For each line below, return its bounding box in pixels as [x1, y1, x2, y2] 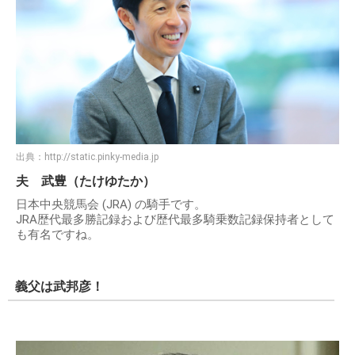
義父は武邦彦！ [15, 279, 104, 295]
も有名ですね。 [16, 227, 99, 242]
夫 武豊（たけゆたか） [16, 174, 155, 189]
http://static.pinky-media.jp [44, 151, 158, 163]
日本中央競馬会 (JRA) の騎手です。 [16, 197, 206, 212]
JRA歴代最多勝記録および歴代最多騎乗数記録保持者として [16, 212, 334, 227]
